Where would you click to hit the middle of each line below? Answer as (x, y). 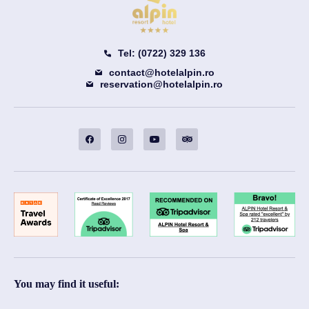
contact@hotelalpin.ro (161, 72)
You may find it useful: (67, 283)
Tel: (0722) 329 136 (161, 53)
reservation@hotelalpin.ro (161, 84)
